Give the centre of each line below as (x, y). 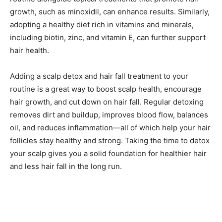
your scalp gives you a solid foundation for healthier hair (108, 153)
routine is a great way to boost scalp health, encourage (106, 89)
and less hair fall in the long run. (66, 166)
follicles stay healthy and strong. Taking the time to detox (110, 140)
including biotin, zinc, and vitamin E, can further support (108, 37)
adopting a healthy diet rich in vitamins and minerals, (102, 24)
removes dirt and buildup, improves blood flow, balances (109, 114)
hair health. (29, 50)
